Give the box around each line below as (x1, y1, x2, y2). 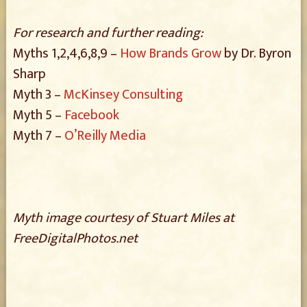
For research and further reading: (12, 21, 203, 45)
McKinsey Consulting (63, 83, 183, 106)
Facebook (64, 103, 119, 127)
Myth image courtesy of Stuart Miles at (12, 206, 234, 230)
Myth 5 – (12, 103, 64, 127)
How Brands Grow (119, 42, 221, 65)
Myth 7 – (12, 124, 64, 147)
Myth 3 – (12, 83, 64, 106)
